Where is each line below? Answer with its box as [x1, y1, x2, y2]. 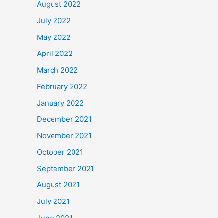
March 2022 [37, 65, 78, 75]
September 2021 [37, 163, 94, 173]
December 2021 [37, 114, 91, 124]
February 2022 [37, 81, 87, 91]
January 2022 [37, 98, 84, 108]
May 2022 [37, 32, 71, 42]
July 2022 [37, 16, 71, 25]
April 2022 [37, 49, 73, 58]
